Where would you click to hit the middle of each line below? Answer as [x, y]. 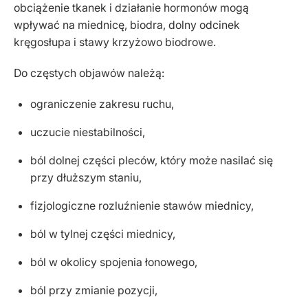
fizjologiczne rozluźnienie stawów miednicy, [142, 206]
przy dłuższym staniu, [86, 177]
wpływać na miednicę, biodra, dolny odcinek [127, 25]
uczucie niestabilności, [88, 132]
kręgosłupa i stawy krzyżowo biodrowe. [115, 42]
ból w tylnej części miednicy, [103, 234]
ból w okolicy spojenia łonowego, [114, 262]
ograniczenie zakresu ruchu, [102, 104]
